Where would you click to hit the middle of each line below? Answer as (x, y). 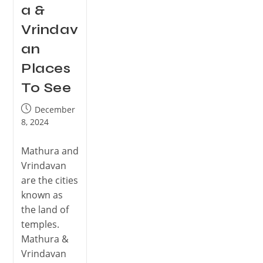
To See (46, 88)
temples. (40, 225)
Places (46, 69)
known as (42, 195)
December (55, 110)
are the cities (49, 181)
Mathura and (50, 151)
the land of (45, 210)
